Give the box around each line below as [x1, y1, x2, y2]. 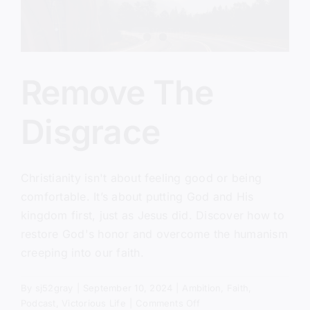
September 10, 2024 [82, 282, 173, 293]
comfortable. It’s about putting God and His [21, 189, 254, 203]
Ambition [182, 282, 221, 293]
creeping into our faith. [21, 245, 144, 259]
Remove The [21, 71, 213, 113]
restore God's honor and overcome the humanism [21, 226, 288, 241]
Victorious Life [62, 297, 126, 309]
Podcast [21, 297, 56, 309]
